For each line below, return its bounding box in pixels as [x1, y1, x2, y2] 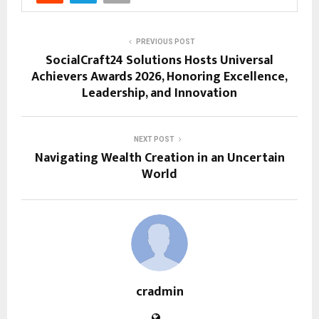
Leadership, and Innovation [82, 83, 237, 105]
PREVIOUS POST [135, 38, 195, 46]
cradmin [135, 281, 184, 303]
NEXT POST [133, 135, 174, 144]
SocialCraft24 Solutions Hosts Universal [46, 50, 273, 72]
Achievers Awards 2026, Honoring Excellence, [31, 66, 288, 88]
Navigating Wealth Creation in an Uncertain [34, 147, 285, 169]
